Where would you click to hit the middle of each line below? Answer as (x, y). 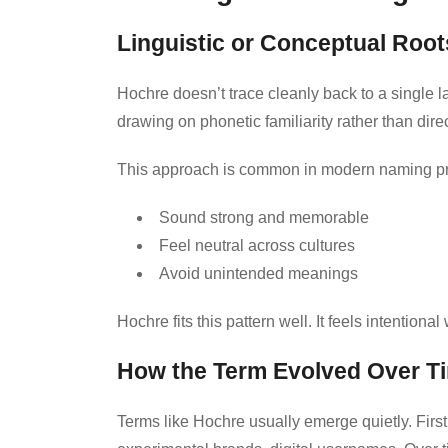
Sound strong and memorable (264, 217)
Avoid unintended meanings (258, 273)
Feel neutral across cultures (257, 245)
